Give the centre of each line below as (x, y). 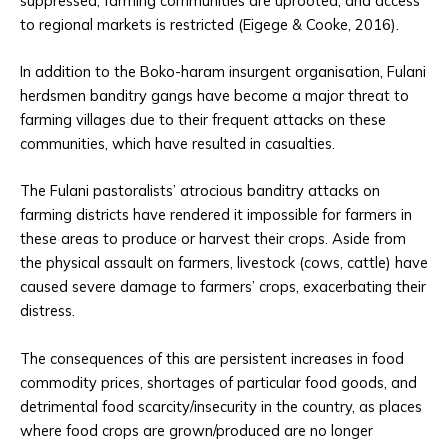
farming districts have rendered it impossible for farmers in (216, 215)
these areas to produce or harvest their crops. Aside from (213, 239)
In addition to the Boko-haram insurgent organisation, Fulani (223, 71)
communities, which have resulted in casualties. (177, 143)
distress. (47, 311)
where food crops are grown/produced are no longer (196, 430)
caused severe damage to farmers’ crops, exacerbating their (223, 287)
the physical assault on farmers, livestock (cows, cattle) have (224, 263)
